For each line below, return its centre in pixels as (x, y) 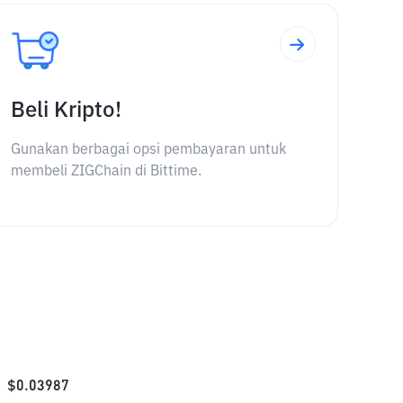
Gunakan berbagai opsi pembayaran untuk (148, 150)
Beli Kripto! (66, 111)
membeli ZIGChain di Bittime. (106, 172)
